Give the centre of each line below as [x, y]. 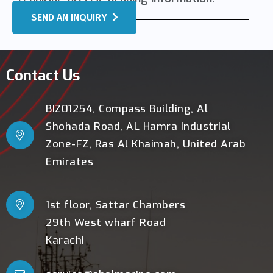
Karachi [65, 240]
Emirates [69, 162]
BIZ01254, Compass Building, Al [127, 109]
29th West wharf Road [106, 222]
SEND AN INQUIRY [69, 18]
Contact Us [43, 76]
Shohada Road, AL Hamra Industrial [138, 127]
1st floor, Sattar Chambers [115, 205]
